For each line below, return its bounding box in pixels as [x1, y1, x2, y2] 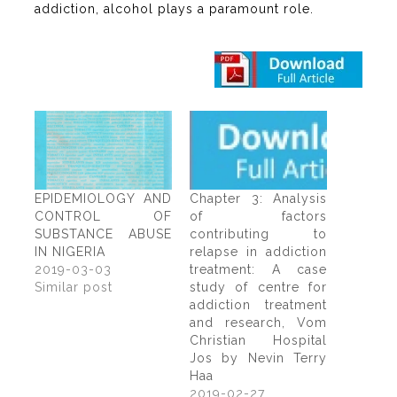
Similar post [35, 279, 113, 294]
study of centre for [190, 279, 327, 294]
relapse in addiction [190, 244, 327, 259]
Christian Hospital [190, 332, 327, 347]
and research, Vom [190, 315, 327, 330]
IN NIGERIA [35, 244, 105, 259]
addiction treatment [190, 297, 327, 312]
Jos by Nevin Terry [190, 350, 327, 365]
